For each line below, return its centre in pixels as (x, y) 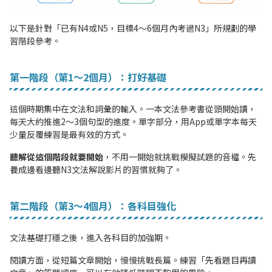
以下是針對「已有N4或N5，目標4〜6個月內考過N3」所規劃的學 (133, 28)
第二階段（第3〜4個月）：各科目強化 (93, 206)
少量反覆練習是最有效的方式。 (69, 134)
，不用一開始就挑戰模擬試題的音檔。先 (180, 157)
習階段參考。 (35, 41)
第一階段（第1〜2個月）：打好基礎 (88, 77)
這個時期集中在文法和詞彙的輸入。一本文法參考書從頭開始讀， (133, 109)
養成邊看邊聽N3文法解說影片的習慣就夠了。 (96, 170)
